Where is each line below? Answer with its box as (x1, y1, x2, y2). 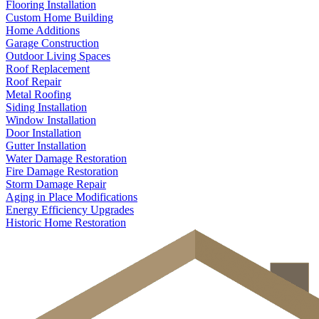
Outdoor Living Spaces (6, 50, 110, 63)
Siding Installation (6, 101, 87, 114)
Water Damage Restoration (6, 152, 127, 165)
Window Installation (6, 114, 96, 127)
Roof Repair (6, 75, 61, 88)
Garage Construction (6, 37, 99, 50)
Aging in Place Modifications (6, 191, 137, 204)
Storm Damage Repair (6, 178, 106, 191)
